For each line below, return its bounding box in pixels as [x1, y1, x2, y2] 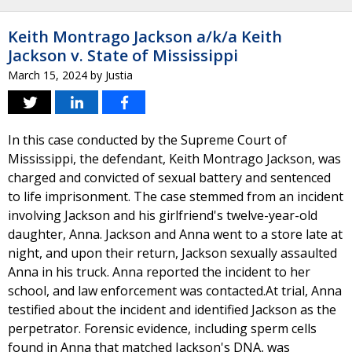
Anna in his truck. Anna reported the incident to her [8, 263, 310, 280]
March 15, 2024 [8, 68, 87, 82]
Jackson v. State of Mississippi [8, 45, 238, 66]
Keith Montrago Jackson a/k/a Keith [8, 26, 282, 47]
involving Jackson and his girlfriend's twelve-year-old [8, 207, 317, 224]
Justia [105, 68, 133, 82]
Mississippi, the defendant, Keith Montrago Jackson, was [8, 150, 341, 167]
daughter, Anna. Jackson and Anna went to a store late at [8, 225, 343, 243]
